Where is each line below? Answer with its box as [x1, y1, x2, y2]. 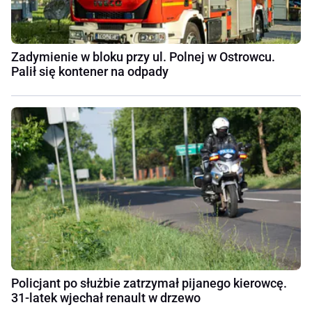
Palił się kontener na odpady [11, 63, 169, 79]
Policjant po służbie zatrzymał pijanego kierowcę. [11, 276, 287, 291]
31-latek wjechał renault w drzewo [11, 290, 201, 306]
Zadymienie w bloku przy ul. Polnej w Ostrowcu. [11, 49, 275, 64]
